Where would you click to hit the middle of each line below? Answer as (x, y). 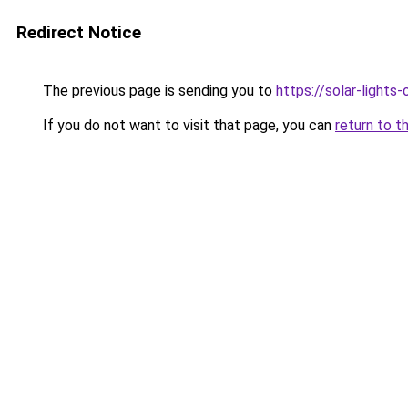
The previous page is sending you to (158, 91)
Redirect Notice (79, 32)
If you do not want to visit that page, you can (187, 125)
